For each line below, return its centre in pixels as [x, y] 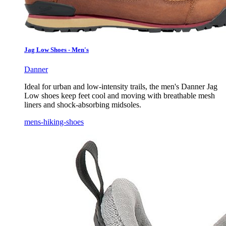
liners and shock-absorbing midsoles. [83, 105]
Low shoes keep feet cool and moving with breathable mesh [120, 96]
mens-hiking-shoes [54, 122]
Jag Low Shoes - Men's [56, 49]
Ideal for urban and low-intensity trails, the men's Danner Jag [121, 87]
